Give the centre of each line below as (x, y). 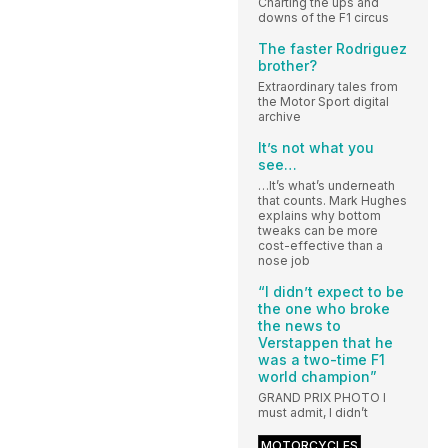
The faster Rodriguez (332, 48)
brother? (287, 65)
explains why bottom (319, 215)
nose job (284, 260)
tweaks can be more (318, 230)
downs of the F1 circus (323, 17)
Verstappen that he (325, 342)
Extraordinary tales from (328, 86)
